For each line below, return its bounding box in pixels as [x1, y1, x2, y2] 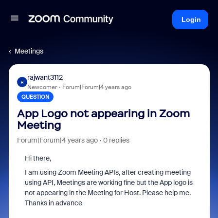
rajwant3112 [27, 73, 63, 82]
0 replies [103, 136, 129, 145]
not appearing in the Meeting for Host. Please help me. [24, 188, 191, 197]
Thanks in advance [24, 199, 82, 207]
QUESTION [21, 93, 49, 100]
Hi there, [24, 154, 51, 163]
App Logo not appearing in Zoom [17, 107, 190, 120]
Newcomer [27, 83, 57, 91]
